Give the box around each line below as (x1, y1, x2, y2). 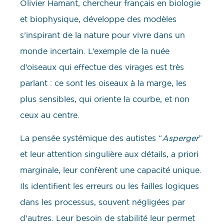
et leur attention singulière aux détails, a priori (20, 148, 198, 159)
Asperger (162, 132, 198, 143)
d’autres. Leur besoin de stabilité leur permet (20, 212, 195, 223)
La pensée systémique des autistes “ (20, 132, 162, 143)
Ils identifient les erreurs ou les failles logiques (20, 180, 199, 191)
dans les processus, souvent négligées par (20, 196, 185, 207)
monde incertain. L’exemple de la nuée (20, 45, 169, 56)
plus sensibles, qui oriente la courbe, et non (20, 93, 189, 104)
